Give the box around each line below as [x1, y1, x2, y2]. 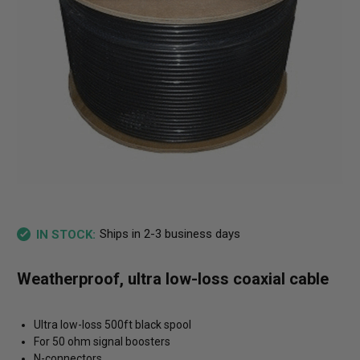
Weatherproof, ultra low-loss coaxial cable [17, 269, 329, 289]
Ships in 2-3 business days [99, 227, 240, 242]
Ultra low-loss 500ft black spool [34, 318, 191, 332]
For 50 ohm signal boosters [34, 335, 170, 349]
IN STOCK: [36, 227, 96, 242]
